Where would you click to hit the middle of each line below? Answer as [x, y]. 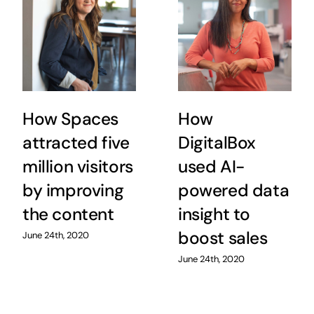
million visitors [77, 167]
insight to [214, 214]
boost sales [223, 238]
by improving [73, 191]
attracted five [76, 143]
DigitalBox [217, 143]
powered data [233, 191]
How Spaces [70, 119]
